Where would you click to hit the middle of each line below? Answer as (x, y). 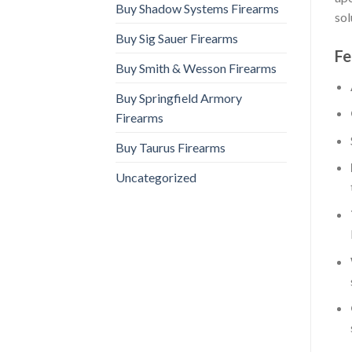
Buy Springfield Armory (179, 97)
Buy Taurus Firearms (170, 147)
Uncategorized (156, 177)
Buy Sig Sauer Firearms (177, 38)
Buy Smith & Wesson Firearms (196, 68)
